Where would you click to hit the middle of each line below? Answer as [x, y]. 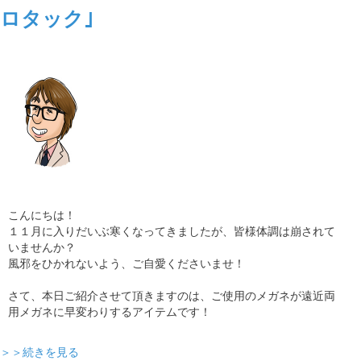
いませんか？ [42, 247]
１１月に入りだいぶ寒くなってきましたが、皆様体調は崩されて [172, 231]
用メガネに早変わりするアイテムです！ [110, 311]
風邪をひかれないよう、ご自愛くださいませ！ [127, 263]
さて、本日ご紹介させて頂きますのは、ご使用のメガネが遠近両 [172, 295]
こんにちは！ [42, 215]
